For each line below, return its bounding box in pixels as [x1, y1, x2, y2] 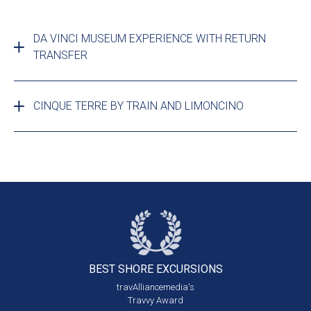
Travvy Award [128, 295, 183, 306]
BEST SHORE [88, 262, 156, 276]
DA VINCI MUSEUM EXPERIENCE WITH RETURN [33, 32, 266, 46]
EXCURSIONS [155, 262, 223, 276]
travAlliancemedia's [117, 282, 194, 293]
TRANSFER [33, 49, 87, 62]
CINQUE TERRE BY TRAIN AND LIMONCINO [33, 99, 244, 113]
